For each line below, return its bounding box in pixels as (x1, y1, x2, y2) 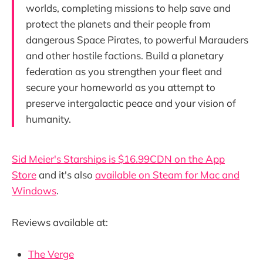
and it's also (36, 168, 95, 181)
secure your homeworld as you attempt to (26, 80, 215, 93)
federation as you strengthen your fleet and (26, 65, 222, 77)
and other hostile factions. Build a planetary (26, 49, 224, 62)
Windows (12, 184, 56, 197)
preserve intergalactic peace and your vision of (26, 96, 236, 109)
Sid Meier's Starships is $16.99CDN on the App (12, 152, 225, 165)
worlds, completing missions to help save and (26, 1, 231, 14)
